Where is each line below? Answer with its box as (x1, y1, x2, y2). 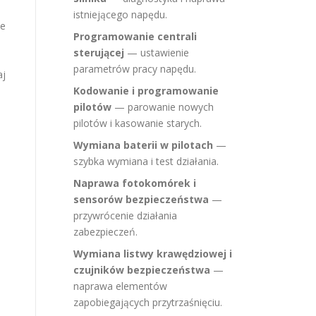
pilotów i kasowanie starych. (73, 116, 202, 130)
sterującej (73, 46, 124, 59)
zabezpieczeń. (73, 225, 138, 238)
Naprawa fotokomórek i (73, 176, 196, 190)
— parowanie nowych (111, 100, 214, 114)
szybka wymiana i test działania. (73, 154, 219, 168)
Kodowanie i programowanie (73, 84, 219, 97)
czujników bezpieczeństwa (73, 263, 210, 276)
